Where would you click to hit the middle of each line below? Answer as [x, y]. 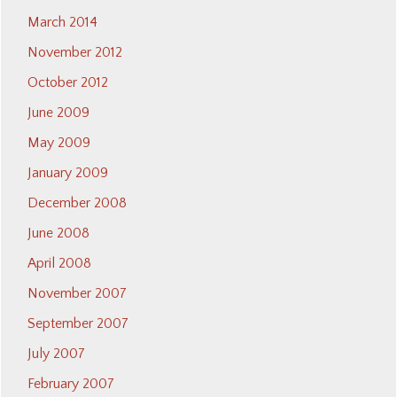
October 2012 [68, 83]
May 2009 [59, 143]
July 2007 [56, 354]
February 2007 [71, 384]
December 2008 [77, 203]
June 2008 [58, 234]
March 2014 [62, 23]
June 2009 [58, 113]
